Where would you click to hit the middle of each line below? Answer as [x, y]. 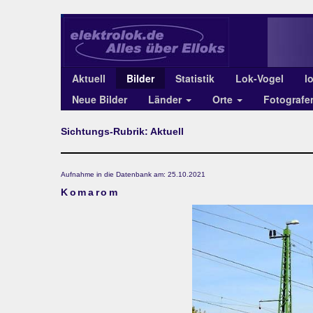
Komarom [90, 192]
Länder [166, 99]
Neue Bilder [100, 99]
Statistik [195, 78]
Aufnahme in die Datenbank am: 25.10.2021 [133, 174]
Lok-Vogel [260, 78]
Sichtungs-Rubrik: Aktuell [122, 131]
